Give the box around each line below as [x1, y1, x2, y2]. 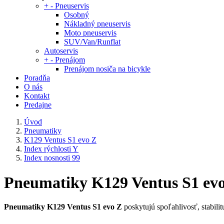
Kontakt [24, 91, 49, 100]
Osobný [64, 10, 89, 19]
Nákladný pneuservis [64, 19, 130, 28]
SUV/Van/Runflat [64, 37, 120, 46]
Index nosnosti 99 [24, 153, 80, 162]
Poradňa [24, 73, 50, 82]
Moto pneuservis [64, 28, 116, 37]
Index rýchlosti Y [24, 144, 78, 153]
